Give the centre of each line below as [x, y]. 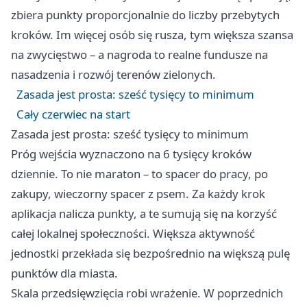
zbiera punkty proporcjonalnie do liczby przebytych [145, 14]
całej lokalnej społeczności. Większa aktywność [133, 233]
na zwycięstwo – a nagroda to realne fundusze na [139, 54]
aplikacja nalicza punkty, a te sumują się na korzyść [144, 213]
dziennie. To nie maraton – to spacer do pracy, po [139, 173]
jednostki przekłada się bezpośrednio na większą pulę [150, 253]
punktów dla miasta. [64, 273]
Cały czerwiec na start [73, 114]
